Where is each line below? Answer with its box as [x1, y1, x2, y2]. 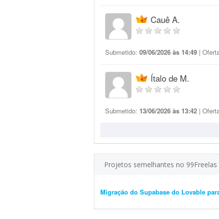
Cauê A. [151, 13, 180, 25]
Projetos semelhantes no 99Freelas [104, 160, 217, 169]
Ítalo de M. [151, 72, 189, 84]
